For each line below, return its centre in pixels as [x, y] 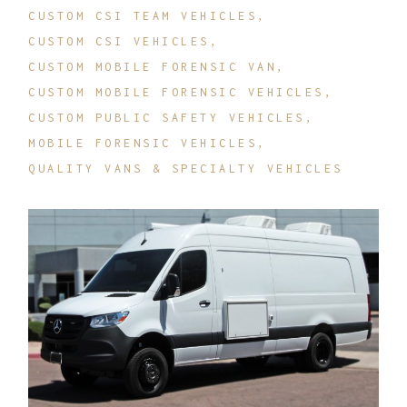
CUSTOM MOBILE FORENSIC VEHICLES [176, 93]
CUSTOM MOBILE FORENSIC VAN [153, 67]
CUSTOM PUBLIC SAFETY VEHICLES [167, 118]
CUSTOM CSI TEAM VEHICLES [143, 16]
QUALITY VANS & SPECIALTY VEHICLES [186, 169]
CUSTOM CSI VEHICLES [119, 42]
